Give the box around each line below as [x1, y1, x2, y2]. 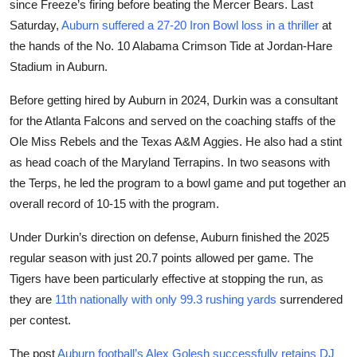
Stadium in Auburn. [10, 60, 108, 73]
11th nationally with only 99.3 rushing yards [55, 292, 277, 306]
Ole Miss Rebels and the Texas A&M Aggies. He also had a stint [10, 135, 342, 148]
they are [10, 292, 55, 306]
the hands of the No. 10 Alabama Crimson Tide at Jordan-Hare [10, 39, 332, 53]
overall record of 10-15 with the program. [10, 197, 219, 210]
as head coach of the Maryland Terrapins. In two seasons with [10, 155, 330, 169]
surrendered [277, 292, 343, 306]
